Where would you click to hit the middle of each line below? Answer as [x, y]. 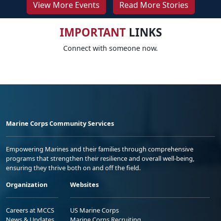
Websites [84, 184]
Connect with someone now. [110, 48]
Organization [27, 184]
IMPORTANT [92, 32]
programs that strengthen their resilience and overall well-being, [100, 158]
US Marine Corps [94, 210]
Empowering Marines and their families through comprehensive [100, 149]
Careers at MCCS [30, 210]
